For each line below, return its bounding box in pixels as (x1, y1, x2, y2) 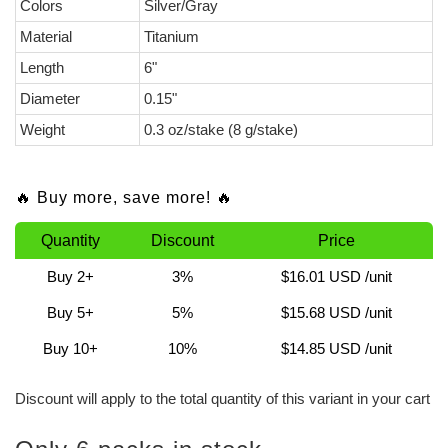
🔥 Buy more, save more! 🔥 (15, 189, 233, 207)
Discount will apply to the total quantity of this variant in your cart (15, 390, 430, 408)
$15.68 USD (280, 304, 361, 322)
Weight (20, 121, 65, 139)
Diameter (20, 90, 80, 108)
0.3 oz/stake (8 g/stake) (144, 121, 298, 139)
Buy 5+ (46, 304, 94, 322)
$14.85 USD (280, 340, 361, 358)
